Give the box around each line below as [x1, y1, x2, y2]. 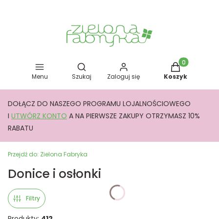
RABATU [8, 123, 33, 133]
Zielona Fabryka [40, 150, 88, 158]
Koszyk [164, 72, 188, 81]
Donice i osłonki [8, 165, 101, 182]
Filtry [26, 194, 40, 202]
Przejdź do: [8, 150, 40, 158]
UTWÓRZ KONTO [11, 111, 67, 121]
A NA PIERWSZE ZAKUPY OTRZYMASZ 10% [69, 111, 200, 121]
